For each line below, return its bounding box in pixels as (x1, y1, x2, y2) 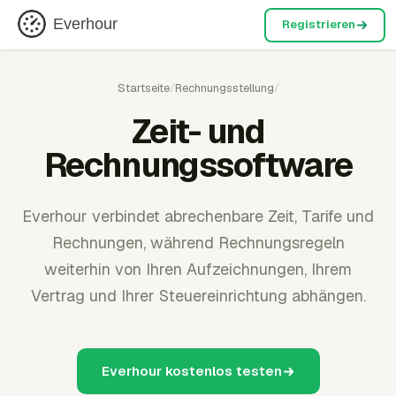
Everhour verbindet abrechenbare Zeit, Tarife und (22, 206, 374, 226)
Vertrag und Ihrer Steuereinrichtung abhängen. (30, 286, 366, 306)
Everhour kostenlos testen (101, 362, 282, 379)
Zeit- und (131, 110, 265, 153)
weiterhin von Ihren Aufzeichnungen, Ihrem (44, 259, 352, 279)
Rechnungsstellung (174, 80, 274, 95)
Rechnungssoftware (43, 143, 353, 187)
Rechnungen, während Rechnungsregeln (51, 232, 345, 253)
